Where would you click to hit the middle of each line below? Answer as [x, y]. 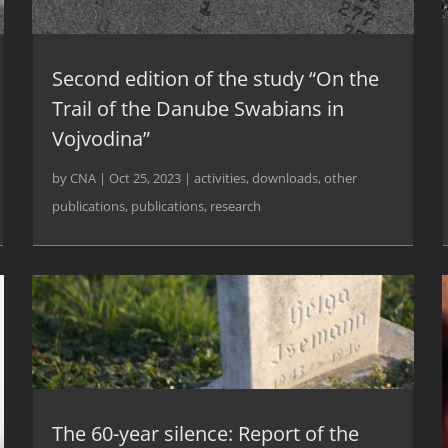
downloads [285, 178]
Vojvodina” [101, 139]
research [236, 206]
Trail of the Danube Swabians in [198, 109]
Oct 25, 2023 [145, 178]
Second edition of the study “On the [216, 79]
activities [220, 178]
